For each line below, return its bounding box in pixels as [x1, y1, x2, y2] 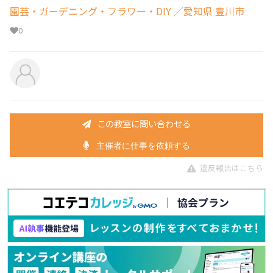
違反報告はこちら [200, 161, 263, 174]
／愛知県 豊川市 [171, 4, 244, 19]
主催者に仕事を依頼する [94, 141, 191, 151]
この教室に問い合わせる [97, 116, 191, 130]
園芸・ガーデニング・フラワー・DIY [10, 4, 171, 19]
